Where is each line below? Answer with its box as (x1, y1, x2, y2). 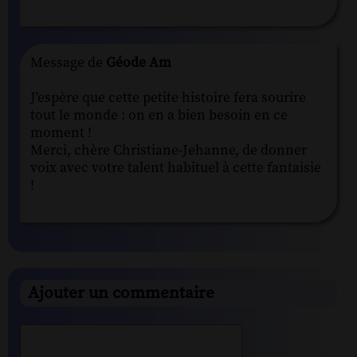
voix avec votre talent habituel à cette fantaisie (30, 159, 321, 177)
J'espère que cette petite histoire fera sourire (30, 88, 306, 107)
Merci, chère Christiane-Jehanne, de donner (30, 141, 307, 159)
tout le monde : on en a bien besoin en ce (30, 106, 288, 124)
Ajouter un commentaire (28, 283, 214, 304)
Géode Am (103, 53, 171, 72)
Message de (30, 53, 103, 72)
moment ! (30, 124, 92, 142)
